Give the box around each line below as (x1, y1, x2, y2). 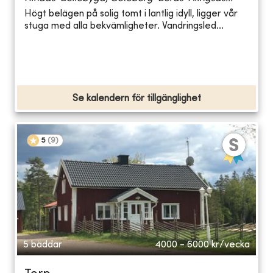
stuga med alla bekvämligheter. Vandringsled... (24, 21, 224, 32)
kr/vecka (211, 239, 250, 250)
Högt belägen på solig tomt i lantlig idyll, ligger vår (24, 9, 238, 19)
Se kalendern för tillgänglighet (72, 93, 201, 104)
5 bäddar (23, 239, 62, 250)
